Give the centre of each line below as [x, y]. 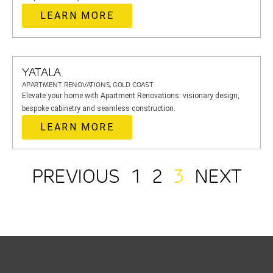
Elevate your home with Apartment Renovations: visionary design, [131, 96]
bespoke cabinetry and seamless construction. [99, 108]
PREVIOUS [76, 176]
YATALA [41, 72]
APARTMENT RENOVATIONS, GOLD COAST [88, 85]
